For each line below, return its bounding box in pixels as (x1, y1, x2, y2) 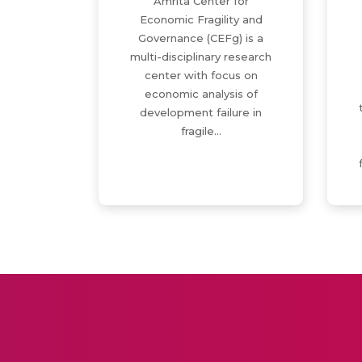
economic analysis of (144, 87, 258, 100)
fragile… (180, 124, 221, 137)
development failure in (140, 106, 262, 119)
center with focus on (144, 69, 258, 82)
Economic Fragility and (139, 13, 263, 26)
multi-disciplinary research (130, 50, 271, 63)
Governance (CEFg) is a (138, 32, 263, 44)
